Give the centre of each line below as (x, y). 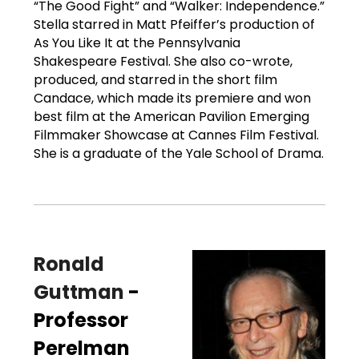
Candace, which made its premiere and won (172, 98)
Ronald (69, 264)
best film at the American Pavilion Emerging (171, 116)
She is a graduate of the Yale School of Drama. (179, 153)
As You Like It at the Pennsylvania (137, 42)
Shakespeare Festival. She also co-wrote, (163, 61)
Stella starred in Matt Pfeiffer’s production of (174, 24)
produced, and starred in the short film (155, 79)
